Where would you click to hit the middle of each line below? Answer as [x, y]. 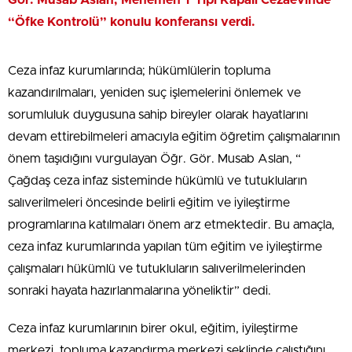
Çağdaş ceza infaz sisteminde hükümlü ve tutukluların [158, 181]
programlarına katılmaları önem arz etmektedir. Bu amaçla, [171, 225]
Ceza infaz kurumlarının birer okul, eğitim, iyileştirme [153, 329]
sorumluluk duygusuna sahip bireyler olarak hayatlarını [158, 115]
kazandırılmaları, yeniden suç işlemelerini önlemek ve [154, 93]
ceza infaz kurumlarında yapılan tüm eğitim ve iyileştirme [165, 247]
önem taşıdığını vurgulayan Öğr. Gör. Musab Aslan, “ [154, 159]
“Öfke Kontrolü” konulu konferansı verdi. [132, 22]
